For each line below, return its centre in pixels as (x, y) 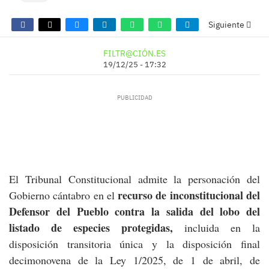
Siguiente (227, 25)
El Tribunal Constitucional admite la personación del (134, 179)
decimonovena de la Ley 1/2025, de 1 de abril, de (134, 260)
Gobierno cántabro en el (64, 195)
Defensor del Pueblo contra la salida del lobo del (134, 211)
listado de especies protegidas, (97, 228)
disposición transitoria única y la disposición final (134, 244)
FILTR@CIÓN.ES (134, 53)
